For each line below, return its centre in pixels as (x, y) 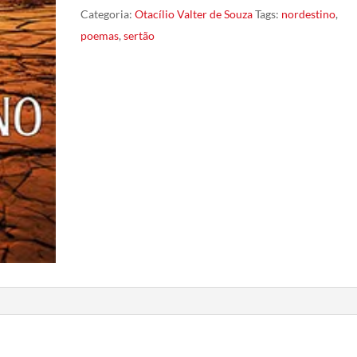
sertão (139, 35)
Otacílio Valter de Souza (193, 14)
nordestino (308, 14)
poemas (99, 35)
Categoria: (107, 14)
